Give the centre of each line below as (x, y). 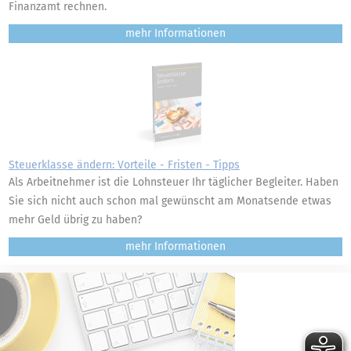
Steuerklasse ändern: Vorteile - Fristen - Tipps (124, 165)
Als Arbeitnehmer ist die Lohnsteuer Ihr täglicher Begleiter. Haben (174, 182)
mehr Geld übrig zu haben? (75, 220)
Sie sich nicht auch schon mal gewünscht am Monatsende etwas (170, 201)
